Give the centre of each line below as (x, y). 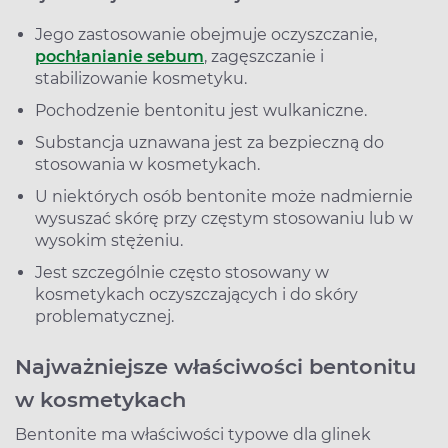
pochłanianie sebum (119, 56)
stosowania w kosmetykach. (147, 164)
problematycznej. (104, 316)
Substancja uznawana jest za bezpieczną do (209, 142)
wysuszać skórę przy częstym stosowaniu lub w (224, 218)
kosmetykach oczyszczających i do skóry (196, 294)
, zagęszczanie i (264, 56)
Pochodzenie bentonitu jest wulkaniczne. (201, 110)
